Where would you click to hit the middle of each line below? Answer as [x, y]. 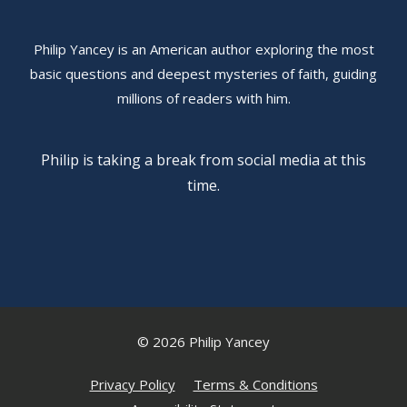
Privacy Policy [132, 385]
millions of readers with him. [203, 99]
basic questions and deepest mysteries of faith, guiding [203, 74]
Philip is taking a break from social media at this [203, 160]
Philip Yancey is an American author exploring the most [203, 50]
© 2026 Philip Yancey [203, 342]
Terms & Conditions [255, 385]
